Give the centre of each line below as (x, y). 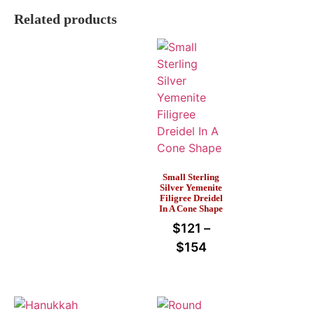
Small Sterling (191, 177)
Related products (66, 19)
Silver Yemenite (191, 188)
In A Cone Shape (191, 209)
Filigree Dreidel (191, 198)
